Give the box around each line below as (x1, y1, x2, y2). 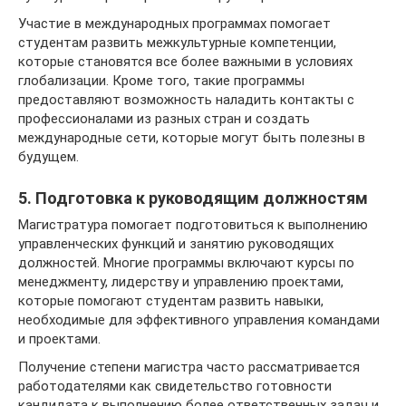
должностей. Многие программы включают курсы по (18, 254, 354, 271)
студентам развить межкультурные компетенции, (18, 34, 336, 51)
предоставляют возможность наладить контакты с (18, 91, 354, 108)
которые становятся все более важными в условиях (18, 53, 353, 70)
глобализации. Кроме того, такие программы (18, 72, 304, 89)
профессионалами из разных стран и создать (18, 110, 310, 127)
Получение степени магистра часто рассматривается (18, 358, 360, 375)
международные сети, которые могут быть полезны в (18, 129, 365, 146)
